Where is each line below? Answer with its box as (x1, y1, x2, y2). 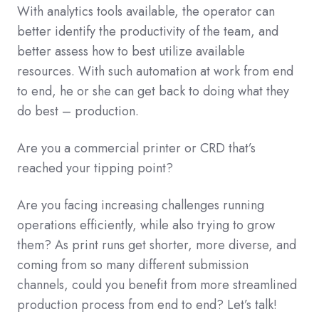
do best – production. (17, 101, 139, 120)
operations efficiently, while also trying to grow (17, 215, 275, 234)
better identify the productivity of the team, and (17, 21, 278, 41)
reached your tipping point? (17, 158, 173, 177)
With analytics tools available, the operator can (17, 1, 275, 21)
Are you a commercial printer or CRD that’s (17, 138, 256, 157)
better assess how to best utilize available (17, 41, 245, 61)
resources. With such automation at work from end (17, 61, 293, 80)
